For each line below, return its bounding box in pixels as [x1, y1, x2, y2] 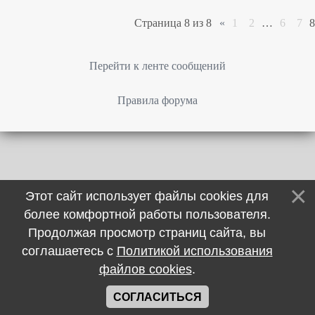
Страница [134, 17, 184, 29]
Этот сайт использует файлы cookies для [25, 189, 269, 203]
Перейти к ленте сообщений [89, 60, 226, 72]
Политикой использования [116, 244, 273, 258]
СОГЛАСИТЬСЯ [113, 291, 202, 303]
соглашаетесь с [21, 244, 117, 258]
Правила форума [117, 94, 198, 106]
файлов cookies [98, 262, 192, 276]
